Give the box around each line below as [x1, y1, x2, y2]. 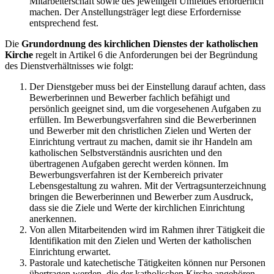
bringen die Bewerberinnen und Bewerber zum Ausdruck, [29, 191, 253, 202]
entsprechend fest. [29, 18, 98, 29]
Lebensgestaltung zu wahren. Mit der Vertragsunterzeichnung [29, 180, 266, 191]
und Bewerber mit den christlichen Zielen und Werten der [29, 125, 251, 136]
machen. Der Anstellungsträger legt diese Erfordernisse [29, 7, 241, 18]
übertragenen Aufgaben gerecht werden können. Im [29, 158, 228, 169]
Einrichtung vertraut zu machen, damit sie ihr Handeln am [29, 136, 252, 147]
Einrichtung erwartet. [29, 246, 111, 257]
